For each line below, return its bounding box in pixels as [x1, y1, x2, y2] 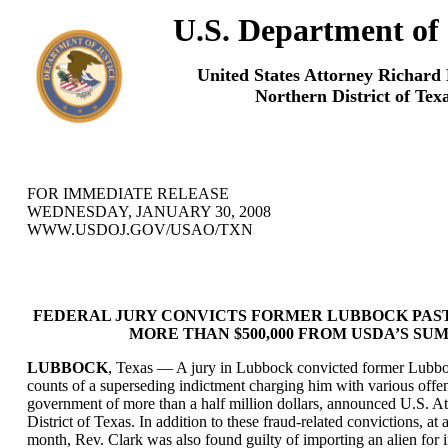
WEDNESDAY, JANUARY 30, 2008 [27, 203, 271, 220]
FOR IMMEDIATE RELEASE [27, 185, 229, 202]
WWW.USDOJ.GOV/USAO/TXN [27, 221, 253, 238]
